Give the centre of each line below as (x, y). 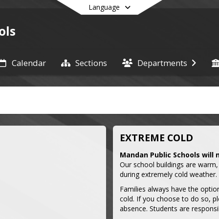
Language (104, 7)
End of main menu (138, 77)
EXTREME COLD (157, 137)
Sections (91, 63)
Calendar (29, 63)
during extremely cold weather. (169, 174)
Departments (163, 63)
